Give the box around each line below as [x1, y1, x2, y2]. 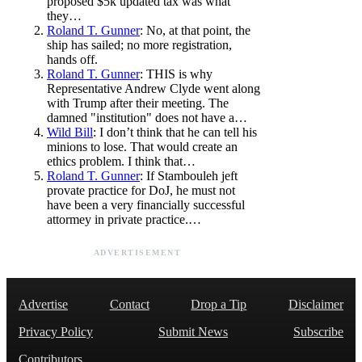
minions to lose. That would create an [47, 139, 238, 154]
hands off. [47, 52, 98, 66]
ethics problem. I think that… [47, 154, 196, 168]
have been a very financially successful [47, 197, 245, 212]
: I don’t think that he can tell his [93, 124, 257, 139]
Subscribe [293, 324, 343, 339]
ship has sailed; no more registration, [47, 37, 232, 52]
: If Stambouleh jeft [140, 168, 238, 183]
